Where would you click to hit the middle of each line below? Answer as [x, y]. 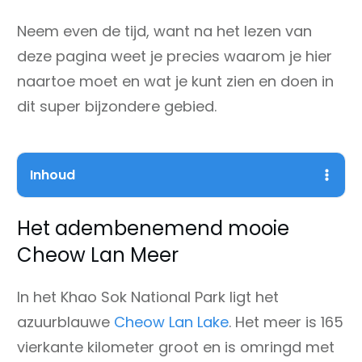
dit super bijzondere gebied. [117, 106]
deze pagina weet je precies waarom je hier [175, 56]
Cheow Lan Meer [98, 255]
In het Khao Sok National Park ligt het [148, 297]
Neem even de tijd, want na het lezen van [164, 31]
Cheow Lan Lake [171, 322]
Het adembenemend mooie [153, 228]
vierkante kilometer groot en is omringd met [176, 347]
